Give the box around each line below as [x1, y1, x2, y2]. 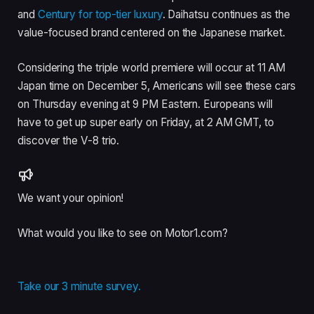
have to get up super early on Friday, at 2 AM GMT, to [18, 115, 274, 129]
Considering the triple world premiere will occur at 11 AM [18, 60, 285, 74]
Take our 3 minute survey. [18, 279, 142, 293]
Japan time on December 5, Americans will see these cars [18, 78, 296, 93]
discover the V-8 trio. [18, 133, 120, 147]
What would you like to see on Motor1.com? [18, 226, 228, 240]
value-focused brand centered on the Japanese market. [18, 25, 286, 39]
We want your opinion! [18, 191, 124, 205]
